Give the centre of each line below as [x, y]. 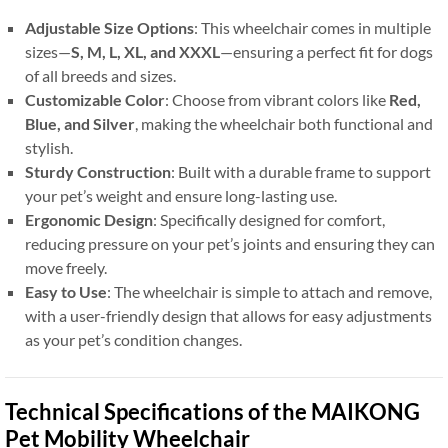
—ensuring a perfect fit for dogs [326, 52]
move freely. [66, 268]
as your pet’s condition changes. [133, 340]
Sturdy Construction [98, 172]
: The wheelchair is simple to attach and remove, [269, 292]
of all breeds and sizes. [100, 76]
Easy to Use [66, 292]
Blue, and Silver [80, 124]
